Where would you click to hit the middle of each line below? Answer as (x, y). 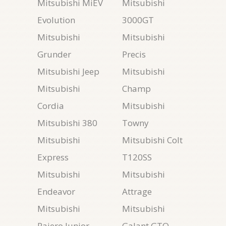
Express (53, 157)
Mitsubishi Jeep (68, 71)
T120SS (137, 157)
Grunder (54, 54)
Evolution (56, 20)
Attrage (137, 191)
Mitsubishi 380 (67, 123)
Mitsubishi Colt (152, 140)
